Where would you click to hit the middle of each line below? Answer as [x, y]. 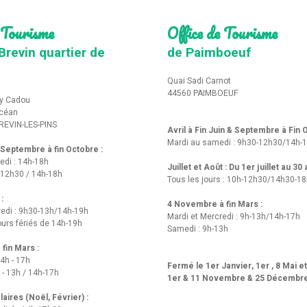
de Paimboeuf [209, 52]
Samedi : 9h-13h [198, 229]
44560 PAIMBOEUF [203, 93]
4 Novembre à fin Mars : [216, 204]
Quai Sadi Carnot [201, 81]
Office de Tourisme [222, 33]
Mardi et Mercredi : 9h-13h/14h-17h [234, 216]
